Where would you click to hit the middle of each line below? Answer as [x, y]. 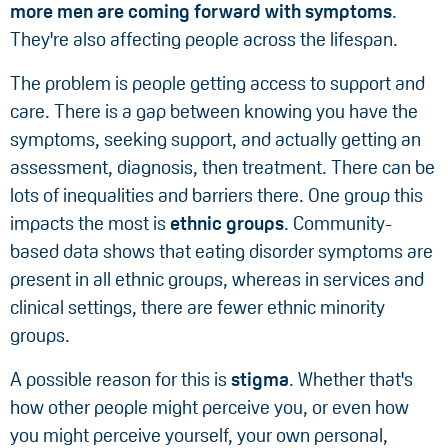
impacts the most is [90, 224]
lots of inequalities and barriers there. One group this [216, 196]
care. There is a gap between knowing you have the [214, 112]
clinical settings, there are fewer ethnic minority [197, 308]
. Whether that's [351, 380]
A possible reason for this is [120, 380]
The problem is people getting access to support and [217, 84]
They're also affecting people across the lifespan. [204, 40]
